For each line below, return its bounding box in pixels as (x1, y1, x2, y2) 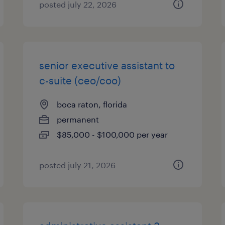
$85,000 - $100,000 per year (57, 130, 168, 139)
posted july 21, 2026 (39, 160, 116, 170)
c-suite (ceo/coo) (39, 74, 122, 86)
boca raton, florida (57, 99, 128, 109)
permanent (57, 115, 99, 124)
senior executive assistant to (39, 59, 175, 71)
